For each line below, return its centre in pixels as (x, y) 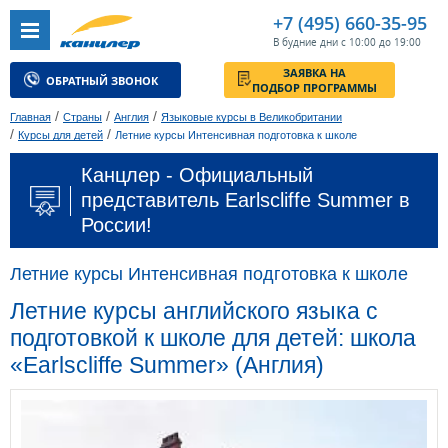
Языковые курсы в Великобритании (251, 117)
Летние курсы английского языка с (194, 311)
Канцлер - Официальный (197, 175)
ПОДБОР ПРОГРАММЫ (349, 97)
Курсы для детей (60, 135)
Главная (30, 117)
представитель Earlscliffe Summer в (245, 200)
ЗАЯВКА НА (348, 80)
